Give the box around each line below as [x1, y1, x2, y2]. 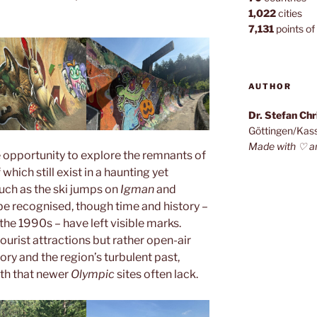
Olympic [71, 267, 117, 281]
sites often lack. [117, 267, 198, 281]
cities [275, 7, 302, 20]
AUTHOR [248, 81, 292, 92]
